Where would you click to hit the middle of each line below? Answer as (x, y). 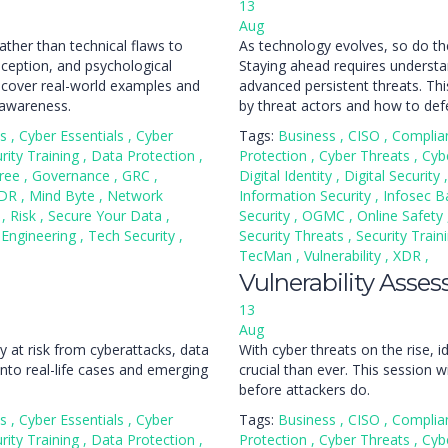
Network (135, 195)
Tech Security (133, 235)
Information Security (307, 195)
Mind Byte (64, 195)
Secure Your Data (107, 215)
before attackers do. (304, 389)
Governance (73, 175)
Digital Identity (287, 175)
